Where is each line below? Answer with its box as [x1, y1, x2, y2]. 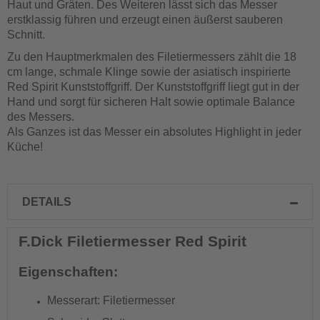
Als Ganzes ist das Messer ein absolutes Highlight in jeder [7, 126, 301, 138]
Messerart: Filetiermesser [47, 294, 175, 306]
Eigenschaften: [19, 264, 118, 279]
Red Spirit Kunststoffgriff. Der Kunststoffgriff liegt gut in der [7, 81, 299, 93]
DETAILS [22, 196, 71, 208]
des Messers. [7, 111, 74, 123]
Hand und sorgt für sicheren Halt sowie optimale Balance [7, 96, 295, 108]
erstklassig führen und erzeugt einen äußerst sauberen [7, 14, 283, 26]
